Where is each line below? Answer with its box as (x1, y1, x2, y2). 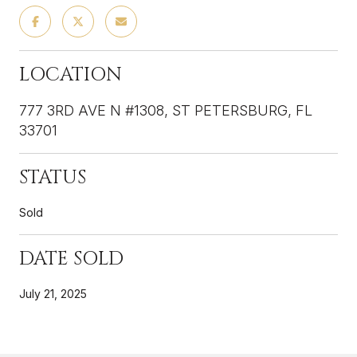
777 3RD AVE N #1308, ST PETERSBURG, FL (19, 101, 312, 119)
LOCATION (19, 61, 122, 88)
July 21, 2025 (19, 286, 87, 300)
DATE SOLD (19, 245, 124, 272)
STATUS (19, 164, 86, 190)
